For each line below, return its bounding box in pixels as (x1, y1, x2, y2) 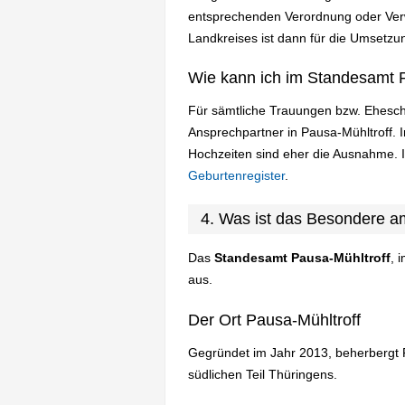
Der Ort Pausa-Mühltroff (188, 310, 361, 329)
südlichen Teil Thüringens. (188, 366, 337, 381)
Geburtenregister (188, 168, 285, 184)
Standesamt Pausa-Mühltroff (214, 250, 391, 266)
